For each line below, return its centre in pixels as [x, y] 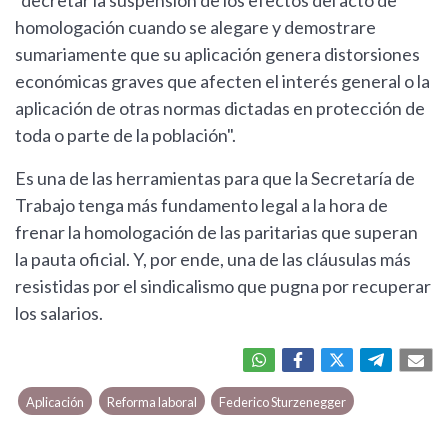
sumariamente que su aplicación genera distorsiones [217, 54]
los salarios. [59, 313]
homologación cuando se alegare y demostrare [195, 27]
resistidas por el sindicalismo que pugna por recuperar [223, 286]
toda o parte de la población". [125, 135]
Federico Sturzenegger [282, 402]
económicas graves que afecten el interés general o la [222, 81]
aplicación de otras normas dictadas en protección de [220, 108]
